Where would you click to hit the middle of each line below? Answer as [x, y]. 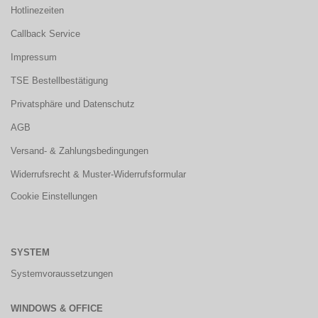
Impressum [34, 57]
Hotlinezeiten [37, 10]
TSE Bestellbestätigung [59, 81]
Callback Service [45, 34]
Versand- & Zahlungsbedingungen [79, 151]
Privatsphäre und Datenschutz [73, 104]
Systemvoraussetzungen [62, 274]
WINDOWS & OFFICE [57, 308]
